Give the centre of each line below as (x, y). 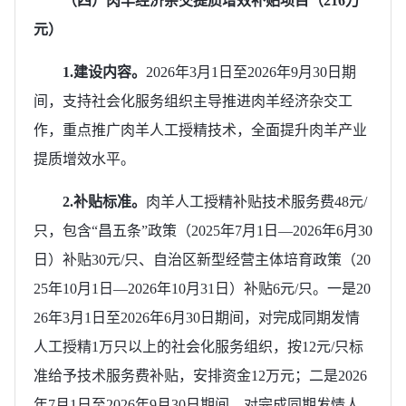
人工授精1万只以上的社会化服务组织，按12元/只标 (198, 346)
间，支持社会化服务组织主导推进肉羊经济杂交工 (193, 101)
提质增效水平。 (84, 159)
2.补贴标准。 (104, 201)
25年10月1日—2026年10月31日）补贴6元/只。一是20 (202, 288)
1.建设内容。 (104, 72)
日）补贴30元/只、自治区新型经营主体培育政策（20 (202, 259)
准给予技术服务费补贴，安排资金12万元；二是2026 (200, 375)
